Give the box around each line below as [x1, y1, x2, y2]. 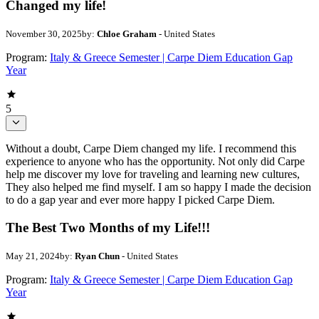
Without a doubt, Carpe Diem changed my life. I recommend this [6, 142, 296, 155]
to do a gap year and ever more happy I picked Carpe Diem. [6, 194, 275, 206]
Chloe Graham [97, 28, 157, 39]
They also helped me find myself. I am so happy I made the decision [6, 181, 311, 194]
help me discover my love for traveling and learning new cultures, [6, 168, 300, 181]
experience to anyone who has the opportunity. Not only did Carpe [6, 155, 305, 168]
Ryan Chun [75, 250, 120, 261]
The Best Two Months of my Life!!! [6, 219, 210, 235]
